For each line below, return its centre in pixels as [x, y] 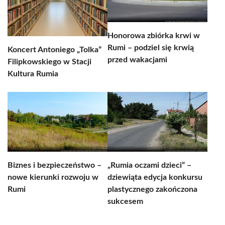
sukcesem [125, 201]
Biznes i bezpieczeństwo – [54, 165]
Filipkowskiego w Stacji [49, 62]
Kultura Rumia [33, 74]
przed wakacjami [137, 60]
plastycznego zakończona [152, 189]
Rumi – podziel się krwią [151, 48]
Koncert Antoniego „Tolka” [54, 50]
